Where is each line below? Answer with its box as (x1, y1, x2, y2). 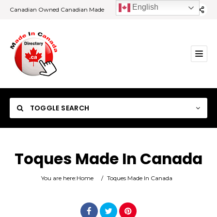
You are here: (41, 174, 77, 182)
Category (21, 173, 57, 183)
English (130, 3, 159, 12)
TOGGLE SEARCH (28, 103, 90, 113)
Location (21, 199, 54, 208)
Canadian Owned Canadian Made (10, 6, 104, 13)
